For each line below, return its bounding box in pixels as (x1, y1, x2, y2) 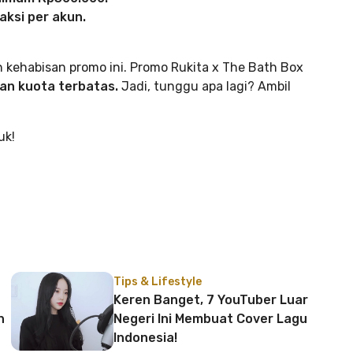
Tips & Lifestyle (113, 275, 202, 288)
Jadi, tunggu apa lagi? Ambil (118, 79, 291, 94)
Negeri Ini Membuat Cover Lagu (113, 311, 307, 326)
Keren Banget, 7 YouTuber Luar (113, 292, 308, 307)
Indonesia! (113, 330, 177, 345)
